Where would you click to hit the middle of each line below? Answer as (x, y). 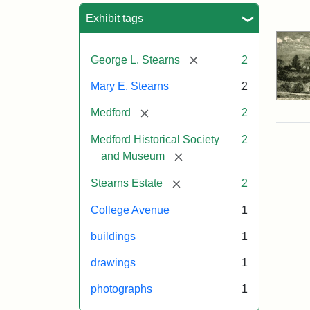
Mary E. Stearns (130, 86)
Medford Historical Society (155, 140)
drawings (113, 262)
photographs (121, 289)
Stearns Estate (127, 183)
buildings (113, 236)
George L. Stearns (135, 60)
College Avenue (130, 210)
